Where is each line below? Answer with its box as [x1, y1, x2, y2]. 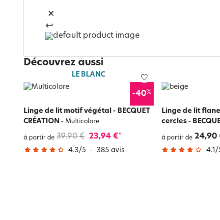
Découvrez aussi [24, 58, 104, 68]
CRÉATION [24, 117, 59, 125]
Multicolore [64, 118, 99, 125]
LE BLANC [72, 71, 106, 79]
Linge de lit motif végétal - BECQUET [24, 107, 150, 115]
